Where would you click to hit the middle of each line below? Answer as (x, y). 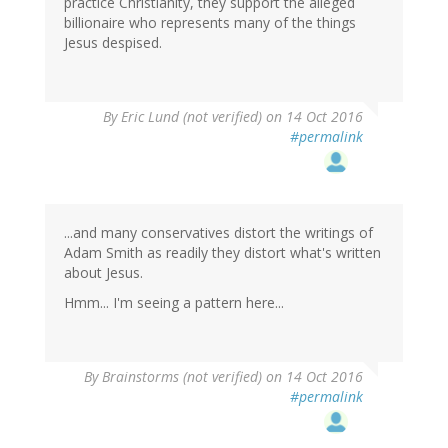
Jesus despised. (113, 43)
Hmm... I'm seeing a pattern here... (174, 303)
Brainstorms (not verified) (182, 377)
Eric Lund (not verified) (191, 117)
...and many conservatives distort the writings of (218, 233)
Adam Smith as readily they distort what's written (222, 253)
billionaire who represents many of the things (210, 23)
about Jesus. (103, 273)
